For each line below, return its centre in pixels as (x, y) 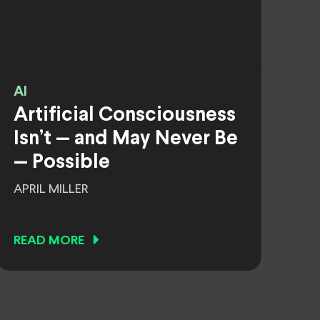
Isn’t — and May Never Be (126, 139)
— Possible (62, 163)
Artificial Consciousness (125, 116)
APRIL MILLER (51, 189)
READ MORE (49, 241)
